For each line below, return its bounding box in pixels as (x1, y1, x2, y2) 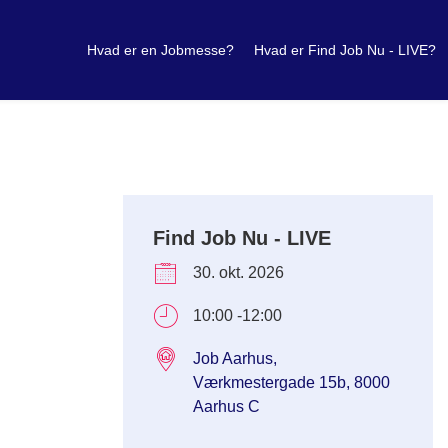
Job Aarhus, (193, 350, 278, 367)
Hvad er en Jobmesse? (86, 41, 234, 58)
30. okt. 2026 (193, 264, 285, 281)
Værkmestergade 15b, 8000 (193, 374, 391, 391)
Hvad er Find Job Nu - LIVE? (253, 41, 436, 58)
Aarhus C (193, 398, 261, 415)
